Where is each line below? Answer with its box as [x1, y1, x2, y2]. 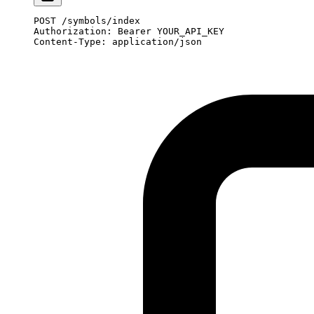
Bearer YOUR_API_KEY [112, 26, 224, 37]
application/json [107, 36, 202, 48]
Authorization [34, 26, 107, 37]
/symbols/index [56, 15, 140, 27]
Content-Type [34, 36, 101, 48]
